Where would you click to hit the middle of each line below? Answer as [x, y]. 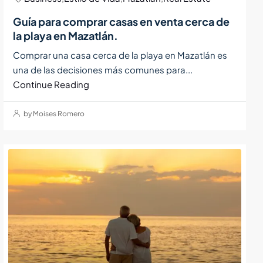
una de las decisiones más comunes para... [103, 69]
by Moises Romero [54, 113]
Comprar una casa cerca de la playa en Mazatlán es [120, 55]
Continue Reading [51, 84]
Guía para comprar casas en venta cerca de [122, 21]
